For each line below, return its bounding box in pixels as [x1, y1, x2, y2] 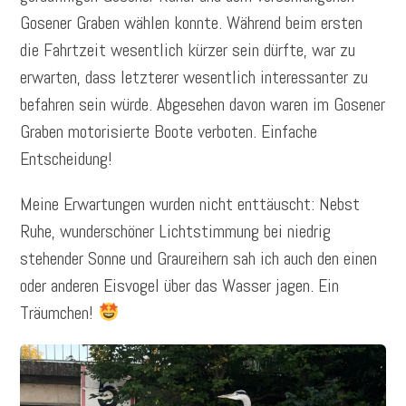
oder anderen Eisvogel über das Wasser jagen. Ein [20, 273, 340, 297]
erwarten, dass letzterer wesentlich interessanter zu [20, 64, 369, 89]
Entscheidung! [20, 146, 113, 170]
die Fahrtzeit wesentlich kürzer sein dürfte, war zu [20, 37, 356, 62]
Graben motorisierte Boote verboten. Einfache [20, 119, 318, 143]
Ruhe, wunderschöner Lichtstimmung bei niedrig [20, 218, 332, 243]
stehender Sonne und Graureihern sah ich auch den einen [20, 246, 378, 270]
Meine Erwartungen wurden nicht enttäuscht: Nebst [20, 191, 361, 216]
